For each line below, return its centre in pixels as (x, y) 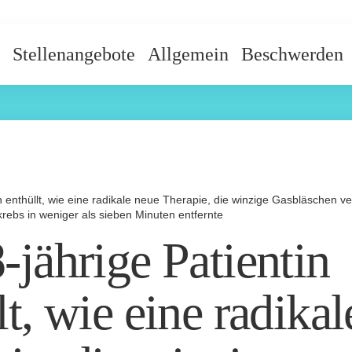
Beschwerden (292, 55)
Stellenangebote (74, 55)
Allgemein (188, 55)
